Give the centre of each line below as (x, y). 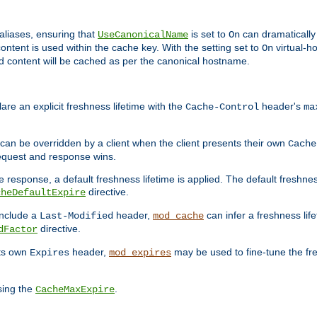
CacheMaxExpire (75, 289)
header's (281, 106)
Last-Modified (76, 215)
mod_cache (178, 215)
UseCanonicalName (143, 35)
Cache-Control (222, 106)
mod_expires (140, 252)
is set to (208, 34)
